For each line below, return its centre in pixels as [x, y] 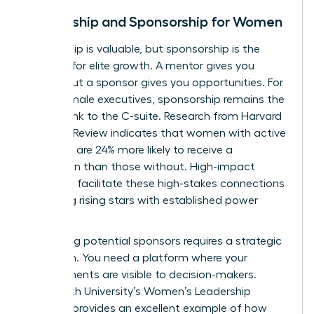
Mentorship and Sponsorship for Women [154, 21]
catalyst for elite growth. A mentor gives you [140, 66]
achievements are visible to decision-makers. [141, 274]
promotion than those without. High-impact [141, 166]
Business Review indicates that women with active [156, 133]
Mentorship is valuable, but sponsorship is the [143, 49]
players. [46, 217]
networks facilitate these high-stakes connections [155, 183]
